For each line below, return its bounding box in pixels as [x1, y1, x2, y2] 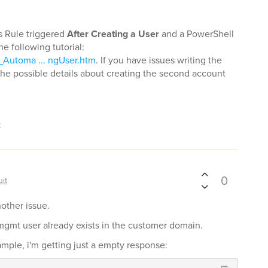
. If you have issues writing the [96, 53, 222, 67]
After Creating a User [67, 27, 159, 41]
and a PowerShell [159, 27, 234, 41]
